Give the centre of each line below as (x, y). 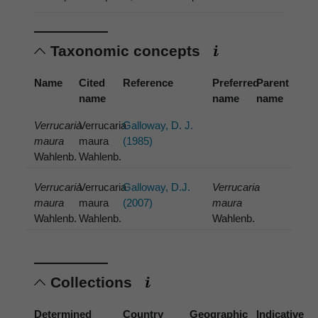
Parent (273, 83)
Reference (148, 83)
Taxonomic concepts (127, 51)
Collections (93, 283)
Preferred (235, 83)
